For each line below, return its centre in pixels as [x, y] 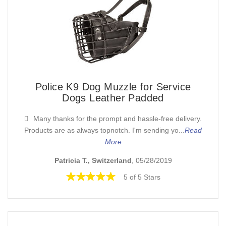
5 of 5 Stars [142, 177]
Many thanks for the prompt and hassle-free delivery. [118, 119]
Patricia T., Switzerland [93, 160]
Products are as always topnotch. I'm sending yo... [104, 130]
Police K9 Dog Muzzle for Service [113, 87]
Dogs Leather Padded [113, 98]
